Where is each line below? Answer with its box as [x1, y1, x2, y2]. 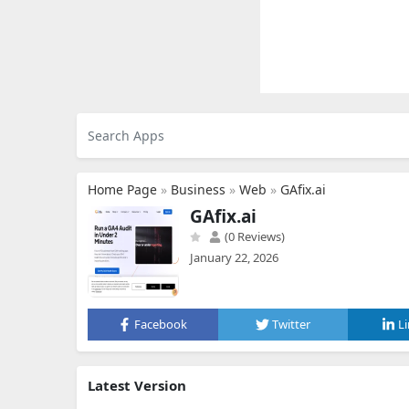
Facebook [134, 316, 188, 332]
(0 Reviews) [222, 228, 285, 245]
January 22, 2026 [190, 249, 278, 266]
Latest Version [88, 376, 186, 394]
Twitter [272, 316, 310, 332]
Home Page [88, 181, 157, 198]
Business [171, 181, 225, 198]
